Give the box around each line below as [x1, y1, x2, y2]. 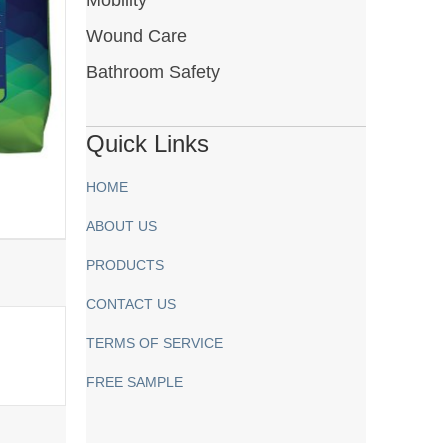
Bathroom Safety [86, 61, 221, 82]
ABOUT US [86, 217, 158, 234]
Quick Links [86, 129, 210, 157]
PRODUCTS [86, 256, 165, 273]
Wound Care [86, 25, 188, 46]
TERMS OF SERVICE [86, 334, 224, 351]
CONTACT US [86, 295, 177, 312]
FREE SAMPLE [86, 373, 184, 390]
